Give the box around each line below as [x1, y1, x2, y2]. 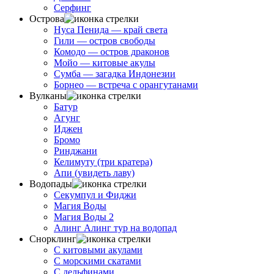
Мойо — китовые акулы [54, 57, 155, 68]
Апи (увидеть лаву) [54, 168, 135, 178]
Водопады [29, 179, 72, 189]
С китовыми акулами [54, 245, 143, 255]
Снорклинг [29, 234, 76, 244]
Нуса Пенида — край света [54, 24, 168, 35]
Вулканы [29, 91, 67, 101]
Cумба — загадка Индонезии [54, 68, 176, 79]
